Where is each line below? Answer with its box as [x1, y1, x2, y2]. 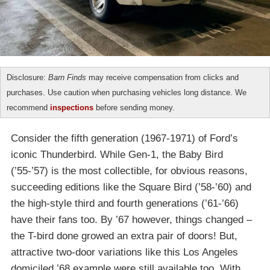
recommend [7, 103, 50, 113]
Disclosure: [7, 73, 48, 83]
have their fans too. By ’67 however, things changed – [11, 214, 252, 226]
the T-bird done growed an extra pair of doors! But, [11, 230, 237, 242]
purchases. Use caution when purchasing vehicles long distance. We [7, 88, 246, 98]
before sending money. [93, 103, 175, 113]
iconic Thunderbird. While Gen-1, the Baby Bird [11, 149, 223, 161]
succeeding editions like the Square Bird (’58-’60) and [11, 181, 251, 193]
